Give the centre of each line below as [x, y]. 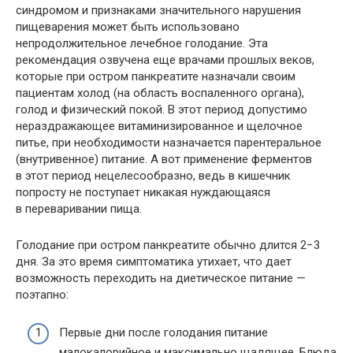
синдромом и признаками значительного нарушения [158, 10]
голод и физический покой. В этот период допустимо [162, 109]
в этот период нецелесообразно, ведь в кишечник [153, 175]
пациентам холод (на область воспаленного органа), [160, 93]
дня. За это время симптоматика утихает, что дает [154, 261]
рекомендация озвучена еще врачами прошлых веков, [165, 59]
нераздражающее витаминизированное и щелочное [159, 126]
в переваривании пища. [79, 208]
